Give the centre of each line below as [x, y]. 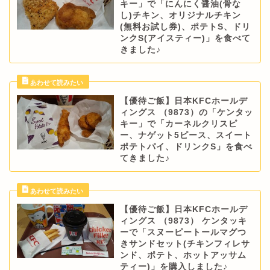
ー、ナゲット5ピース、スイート [186, 135]
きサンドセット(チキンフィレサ [185, 243]
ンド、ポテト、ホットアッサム [183, 255]
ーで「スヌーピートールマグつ [183, 232]
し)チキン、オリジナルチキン [180, 15]
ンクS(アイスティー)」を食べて [185, 38]
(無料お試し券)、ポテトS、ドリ [185, 27]
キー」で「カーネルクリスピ [178, 124]
